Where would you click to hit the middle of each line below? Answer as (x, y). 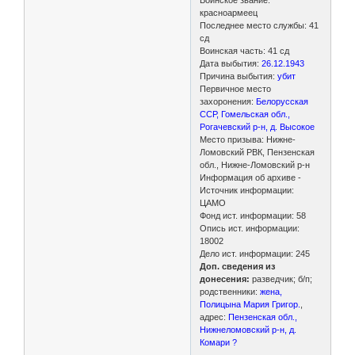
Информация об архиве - (251, 177)
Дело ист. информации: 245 (255, 253)
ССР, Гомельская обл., (245, 114)
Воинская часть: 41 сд (245, 50)
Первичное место (236, 88)
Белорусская (281, 101)
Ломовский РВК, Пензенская (258, 152)
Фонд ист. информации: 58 (253, 215)
